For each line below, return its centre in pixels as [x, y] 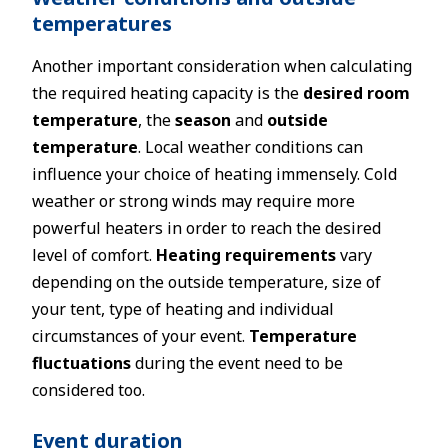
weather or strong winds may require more [193, 201]
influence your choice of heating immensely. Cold [214, 174]
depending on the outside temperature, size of [206, 282]
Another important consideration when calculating [222, 66]
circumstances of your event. [140, 336]
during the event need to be [237, 363]
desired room [356, 93]
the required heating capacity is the [167, 93]
